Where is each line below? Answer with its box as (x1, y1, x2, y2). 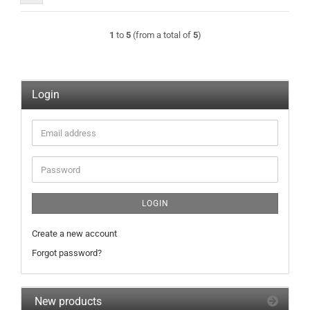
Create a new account (32, 228, 117, 239)
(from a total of (130, 30, 193, 40)
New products (32, 295, 102, 308)
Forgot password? (32, 248, 102, 258)
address (40, 139, 72, 149)
